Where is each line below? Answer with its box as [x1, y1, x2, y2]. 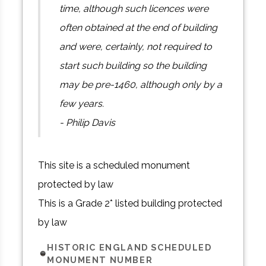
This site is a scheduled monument [38, 160, 191, 172]
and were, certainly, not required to [59, 41, 213, 53]
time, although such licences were [59, 3, 209, 15]
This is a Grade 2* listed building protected [38, 198, 223, 210]
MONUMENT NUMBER [47, 254, 153, 265]
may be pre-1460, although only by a [59, 79, 223, 91]
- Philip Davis [59, 117, 116, 129]
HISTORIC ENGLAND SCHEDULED [47, 242, 212, 252]
